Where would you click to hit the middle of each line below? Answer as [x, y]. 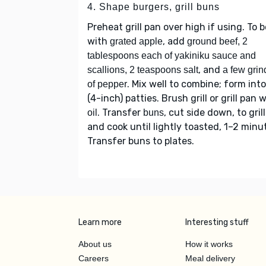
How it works [209, 244]
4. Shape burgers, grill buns [153, 7]
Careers [94, 258]
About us [95, 244]
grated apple [136, 41]
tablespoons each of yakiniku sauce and [172, 55]
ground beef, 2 [217, 41]
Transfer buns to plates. [141, 141]
